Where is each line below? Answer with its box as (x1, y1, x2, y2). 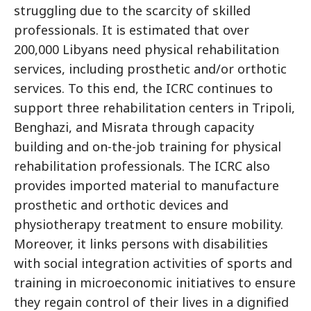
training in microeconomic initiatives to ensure (14, 274, 296, 291)
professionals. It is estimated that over (14, 22, 249, 38)
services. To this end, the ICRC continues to (14, 80, 273, 96)
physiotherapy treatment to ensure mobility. (14, 216, 283, 233)
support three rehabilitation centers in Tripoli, (14, 99, 295, 116)
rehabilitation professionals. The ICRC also (14, 158, 270, 174)
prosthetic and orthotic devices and (14, 196, 228, 213)
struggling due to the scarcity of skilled (14, 2, 251, 19)
